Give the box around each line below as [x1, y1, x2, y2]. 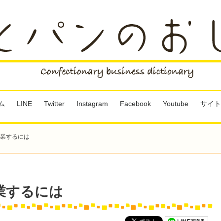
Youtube [163, 100, 188, 108]
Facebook [120, 100, 151, 108]
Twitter [44, 100, 65, 108]
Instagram [76, 100, 108, 108]
